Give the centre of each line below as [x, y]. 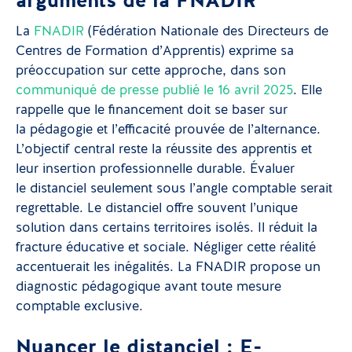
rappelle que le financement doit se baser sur [152, 110]
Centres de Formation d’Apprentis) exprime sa [155, 51]
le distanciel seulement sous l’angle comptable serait [174, 189]
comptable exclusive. [79, 307]
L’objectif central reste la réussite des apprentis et [164, 150]
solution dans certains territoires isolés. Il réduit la [167, 228]
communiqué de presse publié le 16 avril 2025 [154, 91]
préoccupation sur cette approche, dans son [151, 71]
